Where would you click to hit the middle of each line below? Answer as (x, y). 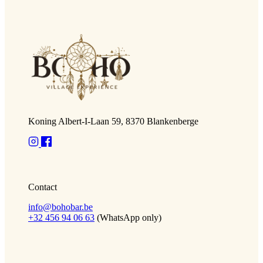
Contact (43, 187)
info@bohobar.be (60, 207)
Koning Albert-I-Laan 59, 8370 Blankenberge (113, 122)
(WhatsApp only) (129, 218)
